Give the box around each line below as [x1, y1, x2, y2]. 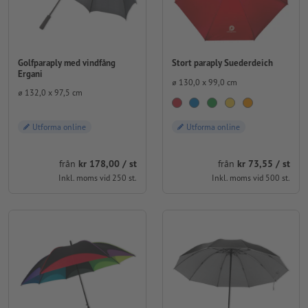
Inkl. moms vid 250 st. [58, 172, 137, 183]
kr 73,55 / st [237, 157, 290, 170]
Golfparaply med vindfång [18, 56, 115, 69]
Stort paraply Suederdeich [171, 56, 273, 69]
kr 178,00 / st [78, 157, 137, 170]
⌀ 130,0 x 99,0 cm [171, 76, 237, 87]
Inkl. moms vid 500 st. [212, 172, 290, 183]
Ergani [18, 67, 43, 80]
